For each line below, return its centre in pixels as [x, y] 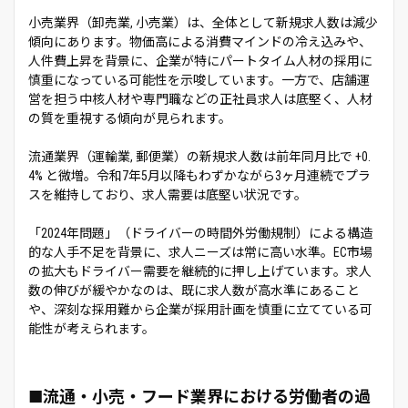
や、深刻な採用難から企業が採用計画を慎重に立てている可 [200, 309]
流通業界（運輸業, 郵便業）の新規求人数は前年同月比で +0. [199, 156]
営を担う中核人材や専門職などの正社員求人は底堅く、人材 [200, 99]
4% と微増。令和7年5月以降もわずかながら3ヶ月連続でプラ [199, 175]
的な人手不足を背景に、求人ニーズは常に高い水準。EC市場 [200, 252]
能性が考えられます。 [92, 328]
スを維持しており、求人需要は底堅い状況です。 [168, 194]
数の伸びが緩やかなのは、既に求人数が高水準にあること [194, 290]
